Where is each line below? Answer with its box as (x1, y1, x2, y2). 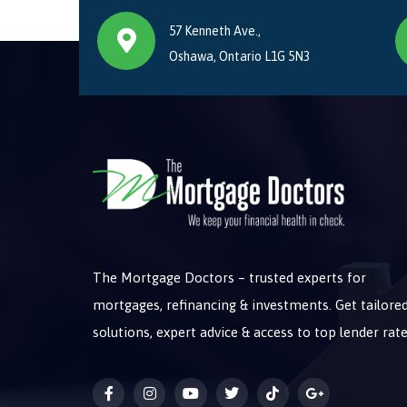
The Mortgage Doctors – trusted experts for (93, 270, 366, 286)
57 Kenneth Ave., (169, 24, 261, 38)
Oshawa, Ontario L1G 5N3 (169, 49, 310, 64)
